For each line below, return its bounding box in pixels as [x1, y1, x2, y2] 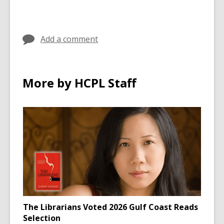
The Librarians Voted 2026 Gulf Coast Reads [23, 201, 198, 212]
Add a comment [40, 33, 98, 44]
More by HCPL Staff [22, 74, 136, 91]
